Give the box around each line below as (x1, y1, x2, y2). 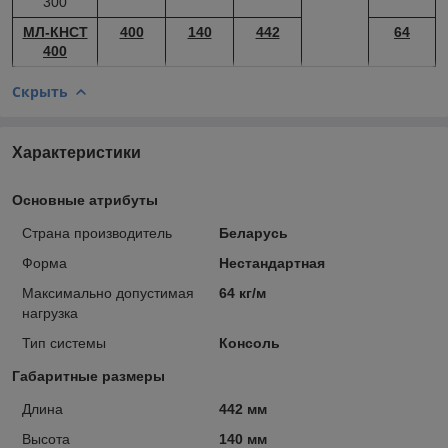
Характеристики (12, 143, 141, 161)
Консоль (218, 334, 280, 351)
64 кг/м (218, 284, 266, 301)
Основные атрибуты (12, 191, 158, 208)
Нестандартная (218, 254, 325, 271)
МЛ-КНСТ (22, 23, 88, 40)
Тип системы (22, 334, 106, 351)
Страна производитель (22, 224, 172, 241)
